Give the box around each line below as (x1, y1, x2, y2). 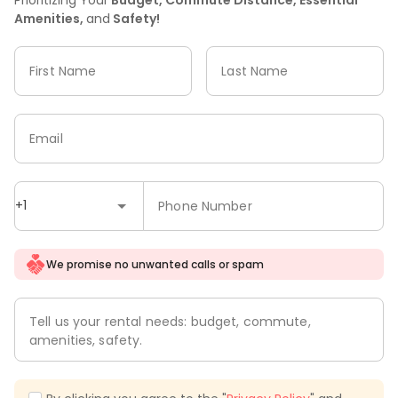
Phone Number (158, 196, 252, 215)
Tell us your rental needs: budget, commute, (29, 313, 311, 331)
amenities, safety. (29, 331, 143, 350)
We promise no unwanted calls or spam (45, 256, 264, 272)
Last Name (221, 61, 289, 80)
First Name (29, 61, 97, 80)
